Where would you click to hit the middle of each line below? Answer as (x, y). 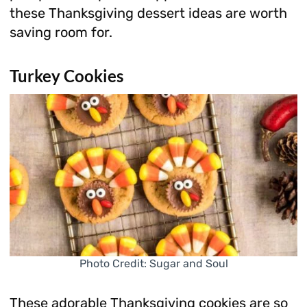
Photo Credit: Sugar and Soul (153, 263)
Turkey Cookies (66, 75)
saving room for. (61, 32)
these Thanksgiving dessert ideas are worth (148, 13)
